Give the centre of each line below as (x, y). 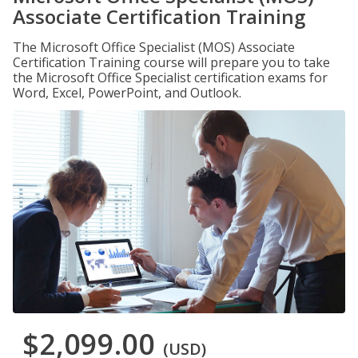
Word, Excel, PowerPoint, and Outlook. (127, 93)
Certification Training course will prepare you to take (171, 62)
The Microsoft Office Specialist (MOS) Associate (154, 47)
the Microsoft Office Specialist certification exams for (170, 78)
